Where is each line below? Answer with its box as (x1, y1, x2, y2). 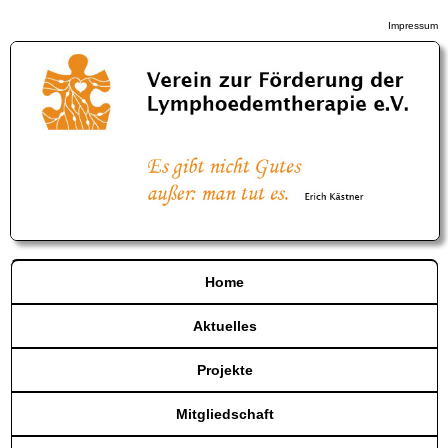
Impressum (388, 20, 438, 31)
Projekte (196, 361, 253, 378)
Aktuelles (192, 317, 257, 334)
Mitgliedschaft (175, 405, 274, 422)
